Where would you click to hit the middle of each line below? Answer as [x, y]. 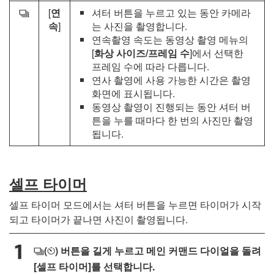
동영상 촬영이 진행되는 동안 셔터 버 [171, 106]
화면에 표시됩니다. [133, 93]
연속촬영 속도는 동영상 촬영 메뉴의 [170, 39]
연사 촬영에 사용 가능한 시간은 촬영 [171, 80]
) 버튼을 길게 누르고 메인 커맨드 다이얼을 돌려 [158, 250]
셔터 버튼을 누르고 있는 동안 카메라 [171, 12]
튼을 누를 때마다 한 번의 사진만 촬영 [172, 120]
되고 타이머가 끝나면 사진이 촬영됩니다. [98, 219]
